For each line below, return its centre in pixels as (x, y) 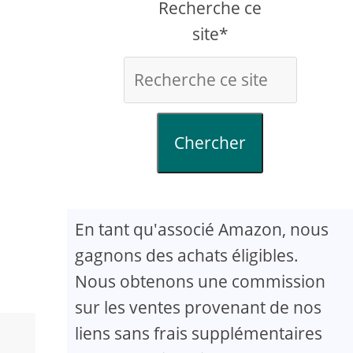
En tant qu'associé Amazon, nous (202, 229)
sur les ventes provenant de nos (199, 307)
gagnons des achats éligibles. (187, 255)
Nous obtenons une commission (201, 281)
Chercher (210, 143)
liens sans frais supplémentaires (199, 333)
